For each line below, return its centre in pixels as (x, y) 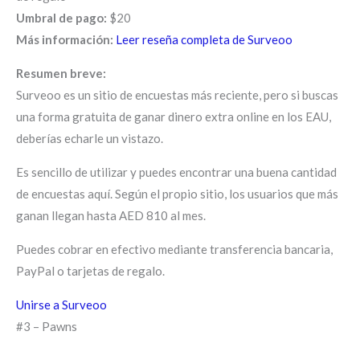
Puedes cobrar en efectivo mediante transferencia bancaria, (174, 249)
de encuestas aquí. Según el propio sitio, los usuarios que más (177, 193)
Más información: (65, 39)
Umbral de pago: (61, 17)
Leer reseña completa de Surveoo (204, 39)
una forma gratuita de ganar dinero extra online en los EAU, (174, 116)
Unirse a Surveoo (61, 304)
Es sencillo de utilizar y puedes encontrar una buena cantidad (176, 172)
